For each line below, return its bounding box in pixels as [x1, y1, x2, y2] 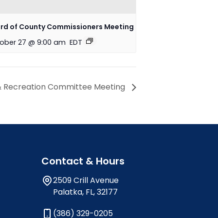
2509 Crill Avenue [53, 175, 119, 186]
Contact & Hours [41, 154, 125, 168]
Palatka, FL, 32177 [53, 186, 118, 198]
